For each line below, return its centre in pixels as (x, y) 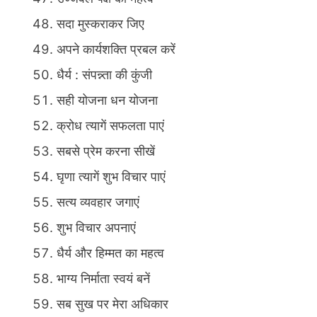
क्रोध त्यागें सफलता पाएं (110, 126)
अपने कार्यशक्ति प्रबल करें (116, 50)
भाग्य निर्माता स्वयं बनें (103, 279)
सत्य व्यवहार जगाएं (98, 202)
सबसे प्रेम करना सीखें (106, 151)
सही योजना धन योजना (107, 100)
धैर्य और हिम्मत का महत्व (110, 253)
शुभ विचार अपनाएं (96, 228)
